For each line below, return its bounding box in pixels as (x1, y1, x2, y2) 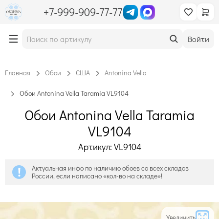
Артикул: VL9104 (78, 141, 141, 153)
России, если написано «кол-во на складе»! (32, 171, 162, 180)
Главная (5, 68, 30, 77)
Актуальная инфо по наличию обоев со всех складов (32, 163, 189, 173)
